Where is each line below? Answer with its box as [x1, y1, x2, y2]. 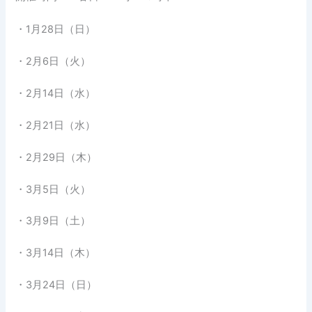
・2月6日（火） [15, 55, 91, 68]
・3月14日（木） [15, 247, 96, 260]
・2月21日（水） [15, 118, 96, 132]
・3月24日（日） [15, 279, 97, 292]
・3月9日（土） [15, 214, 91, 228]
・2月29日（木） [15, 150, 97, 164]
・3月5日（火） [15, 182, 91, 196]
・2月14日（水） [15, 86, 96, 100]
